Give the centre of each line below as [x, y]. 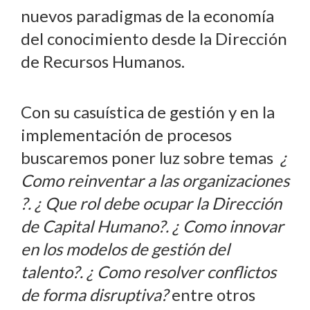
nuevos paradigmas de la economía [147, 16]
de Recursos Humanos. [103, 62]
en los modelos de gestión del [125, 249]
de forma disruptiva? [94, 295]
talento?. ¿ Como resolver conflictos [148, 272]
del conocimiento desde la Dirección [154, 39]
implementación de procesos [126, 135]
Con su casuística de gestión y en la [148, 112]
